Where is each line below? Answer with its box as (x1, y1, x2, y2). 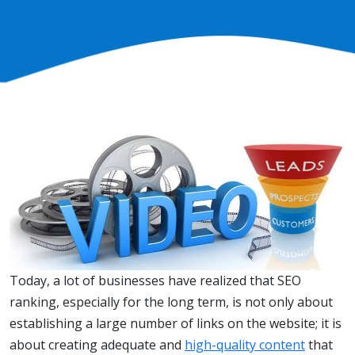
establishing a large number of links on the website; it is (10, 315, 342, 333)
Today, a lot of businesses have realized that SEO (10, 272, 301, 290)
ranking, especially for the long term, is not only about (10, 293, 333, 311)
